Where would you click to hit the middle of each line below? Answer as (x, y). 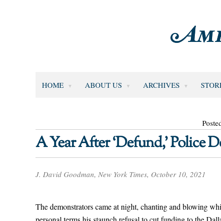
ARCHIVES (161, 85)
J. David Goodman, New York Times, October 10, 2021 (121, 174)
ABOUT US (103, 85)
